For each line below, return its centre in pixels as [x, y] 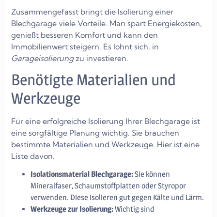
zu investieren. [101, 58]
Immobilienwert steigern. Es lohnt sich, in [85, 46]
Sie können [152, 174]
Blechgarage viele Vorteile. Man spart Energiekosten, [107, 23]
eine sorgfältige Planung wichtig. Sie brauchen [95, 133]
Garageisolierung [42, 58]
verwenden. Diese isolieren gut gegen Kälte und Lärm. [117, 198]
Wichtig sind [134, 209]
